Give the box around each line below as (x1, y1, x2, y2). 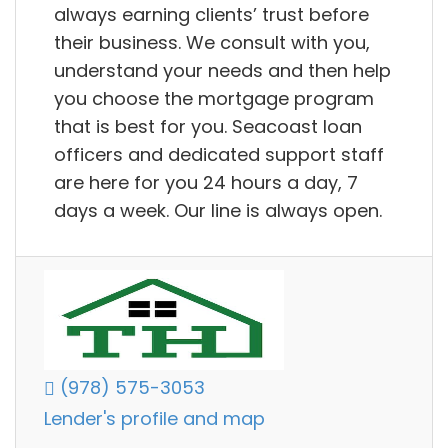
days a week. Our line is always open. (54, 198, 382, 224)
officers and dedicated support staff (54, 142, 384, 168)
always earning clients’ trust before (54, 2, 369, 28)
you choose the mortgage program (54, 86, 374, 112)
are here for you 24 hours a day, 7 (54, 170, 358, 196)
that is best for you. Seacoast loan (54, 114, 362, 140)
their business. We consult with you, (54, 30, 370, 56)
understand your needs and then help (54, 58, 391, 84)
